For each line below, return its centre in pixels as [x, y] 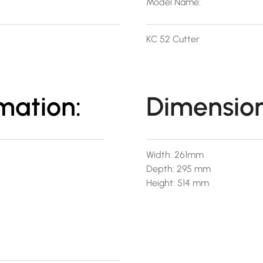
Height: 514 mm [177, 183]
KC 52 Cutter [173, 39]
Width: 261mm [175, 155]
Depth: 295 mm [178, 169]
